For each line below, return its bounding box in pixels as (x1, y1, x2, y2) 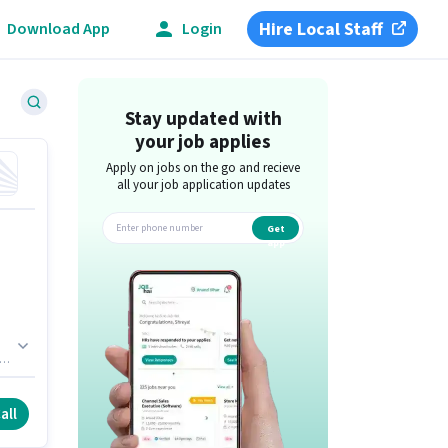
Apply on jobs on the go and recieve (106, 159, 301, 177)
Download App (7, 17, 110, 40)
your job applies (135, 129, 272, 156)
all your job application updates (116, 176, 290, 194)
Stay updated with (124, 106, 282, 133)
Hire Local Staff (259, 16, 384, 42)
